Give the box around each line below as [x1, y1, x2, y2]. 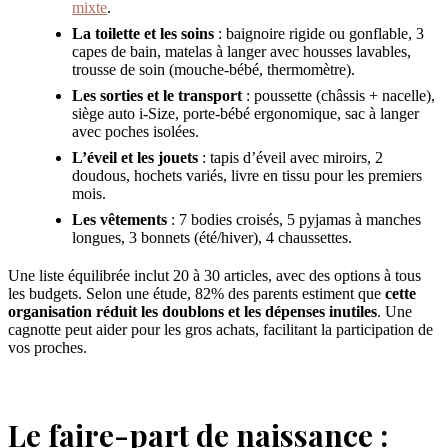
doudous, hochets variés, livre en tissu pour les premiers [72, 166, 422, 184]
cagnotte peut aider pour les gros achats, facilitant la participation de [8, 320, 433, 338]
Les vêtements [72, 210, 167, 228]
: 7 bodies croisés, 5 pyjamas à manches [167, 210, 421, 228]
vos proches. [8, 338, 87, 356]
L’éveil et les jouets [72, 148, 198, 166]
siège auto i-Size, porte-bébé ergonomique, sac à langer [72, 104, 419, 122]
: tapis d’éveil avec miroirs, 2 [198, 148, 383, 166]
